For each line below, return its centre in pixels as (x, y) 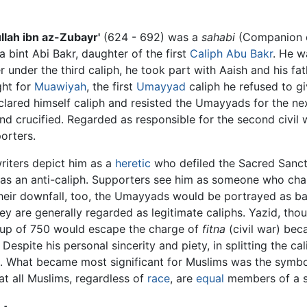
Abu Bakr (249, 54)
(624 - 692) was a (151, 37)
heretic (133, 163)
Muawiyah (60, 87)
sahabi (218, 37)
